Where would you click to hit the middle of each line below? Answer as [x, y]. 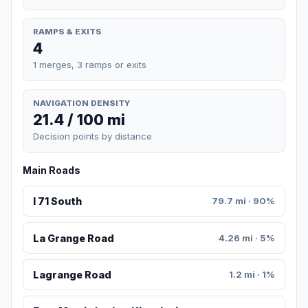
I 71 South [57, 201]
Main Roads [52, 170]
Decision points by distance [92, 136]
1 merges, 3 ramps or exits [90, 64]
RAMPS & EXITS [67, 31]
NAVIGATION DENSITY [81, 103]
